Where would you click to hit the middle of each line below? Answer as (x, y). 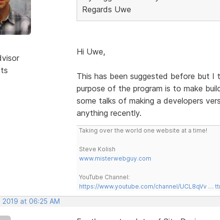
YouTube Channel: (104, 177)
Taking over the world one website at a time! (143, 130)
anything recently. (109, 113)
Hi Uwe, (91, 51)
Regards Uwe (106, 9)
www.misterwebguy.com (115, 158)
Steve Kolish (97, 149)
